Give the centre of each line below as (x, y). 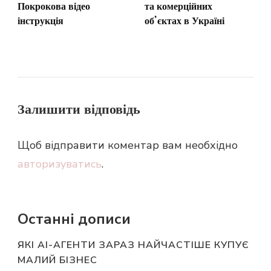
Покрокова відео (54, 6)
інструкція (41, 21)
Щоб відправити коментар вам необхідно (128, 145)
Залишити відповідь (81, 109)
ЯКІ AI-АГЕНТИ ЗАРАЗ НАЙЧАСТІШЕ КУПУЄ (133, 245)
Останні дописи (74, 219)
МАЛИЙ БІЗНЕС (57, 260)
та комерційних (178, 6)
